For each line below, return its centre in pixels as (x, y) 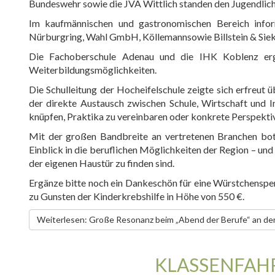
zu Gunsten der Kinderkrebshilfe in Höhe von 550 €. (137, 196)
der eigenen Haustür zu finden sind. (102, 163)
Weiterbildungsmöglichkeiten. (93, 70)
